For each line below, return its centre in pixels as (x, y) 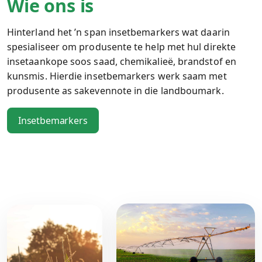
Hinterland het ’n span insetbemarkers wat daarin (118, 32)
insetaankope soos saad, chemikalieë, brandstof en (122, 61)
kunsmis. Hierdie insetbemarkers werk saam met (117, 76)
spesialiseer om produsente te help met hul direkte (121, 47)
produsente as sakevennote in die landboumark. (116, 91)
